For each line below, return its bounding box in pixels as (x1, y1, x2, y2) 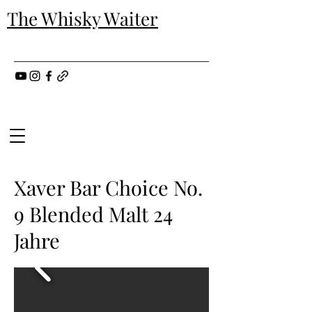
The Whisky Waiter (7, 6, 158, 31)
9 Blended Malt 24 (14, 201, 173, 227)
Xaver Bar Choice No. (14, 174, 203, 201)
